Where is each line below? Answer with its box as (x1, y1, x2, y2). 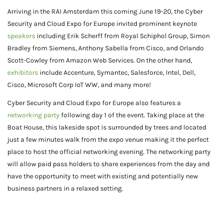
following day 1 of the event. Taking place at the (60, 110, 204, 119)
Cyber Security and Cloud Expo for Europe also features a (7, 98, 181, 107)
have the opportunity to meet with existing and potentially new (7, 172, 198, 180)
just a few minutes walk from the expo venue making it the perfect (7, 135, 209, 144)
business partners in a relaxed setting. (7, 184, 123, 193)
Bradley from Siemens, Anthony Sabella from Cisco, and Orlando (7, 44, 204, 52)
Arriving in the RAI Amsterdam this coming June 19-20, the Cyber (7, 7, 203, 16)
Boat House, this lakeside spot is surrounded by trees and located (7, 123, 206, 131)
